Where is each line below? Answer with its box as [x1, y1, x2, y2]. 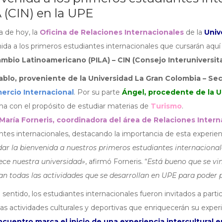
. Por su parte [73, 87, 122, 97]
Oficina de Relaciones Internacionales [39, 27, 184, 37]
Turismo [150, 101, 182, 111]
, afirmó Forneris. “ [85, 157, 147, 166]
